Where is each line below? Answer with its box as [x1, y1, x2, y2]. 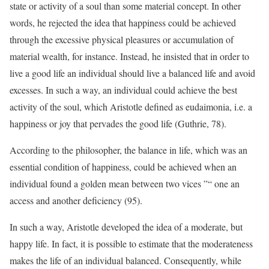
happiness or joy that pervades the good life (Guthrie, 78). [10, 117, 226, 130]
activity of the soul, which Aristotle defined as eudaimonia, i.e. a [10, 100, 252, 113]
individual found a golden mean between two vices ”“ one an [10, 177, 240, 190]
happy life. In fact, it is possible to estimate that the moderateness [10, 237, 253, 250]
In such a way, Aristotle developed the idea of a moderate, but [10, 220, 243, 233]
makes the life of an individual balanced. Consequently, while [10, 254, 241, 267]
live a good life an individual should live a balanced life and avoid [10, 67, 255, 79]
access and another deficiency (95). [10, 194, 142, 207]
